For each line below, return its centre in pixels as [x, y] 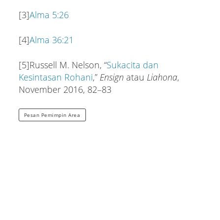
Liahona [162, 77]
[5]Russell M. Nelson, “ [62, 65]
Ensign [111, 77]
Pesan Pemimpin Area [52, 115]
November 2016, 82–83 [65, 89]
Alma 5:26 [49, 14]
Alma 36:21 [51, 40]
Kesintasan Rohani [55, 77]
